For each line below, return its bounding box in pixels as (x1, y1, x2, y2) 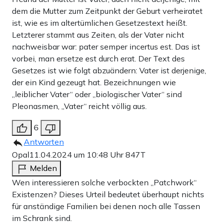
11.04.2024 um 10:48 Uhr (29, 150, 125, 160)
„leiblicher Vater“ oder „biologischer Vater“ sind (12, 89, 182, 100)
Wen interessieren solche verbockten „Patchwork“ (12, 177, 197, 188)
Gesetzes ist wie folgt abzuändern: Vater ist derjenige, (12, 65, 206, 76)
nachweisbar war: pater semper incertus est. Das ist (12, 42, 200, 52)
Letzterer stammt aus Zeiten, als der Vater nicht (12, 30, 184, 40)
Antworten (24, 137, 64, 147)
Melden (30, 163, 57, 173)
